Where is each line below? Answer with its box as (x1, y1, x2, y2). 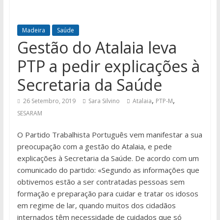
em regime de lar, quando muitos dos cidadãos (17, 200, 176, 211)
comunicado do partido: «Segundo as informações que (17, 165, 199, 175)
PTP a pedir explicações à (17, 55, 200, 77)
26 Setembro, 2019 (23, 97, 76, 106)
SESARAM (17, 109, 42, 118)
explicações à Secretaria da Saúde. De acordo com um (17, 153, 199, 164)
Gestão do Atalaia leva (17, 37, 177, 58)
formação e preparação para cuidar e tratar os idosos (17, 189, 198, 199)
